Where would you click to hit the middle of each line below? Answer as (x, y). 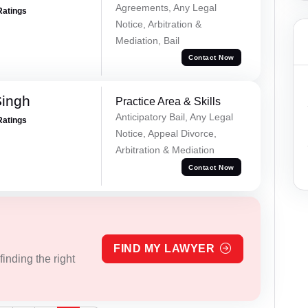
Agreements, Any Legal (166, 7)
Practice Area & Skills (168, 102)
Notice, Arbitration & (158, 24)
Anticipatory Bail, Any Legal (174, 117)
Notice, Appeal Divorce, (166, 134)
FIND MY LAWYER (164, 249)
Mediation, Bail (147, 40)
